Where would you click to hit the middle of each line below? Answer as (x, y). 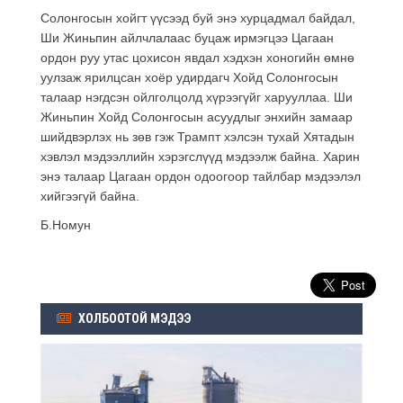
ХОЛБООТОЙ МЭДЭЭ (133, 318)
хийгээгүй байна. (90, 196)
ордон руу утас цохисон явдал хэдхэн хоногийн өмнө (197, 57)
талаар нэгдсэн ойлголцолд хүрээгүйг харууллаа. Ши (197, 97)
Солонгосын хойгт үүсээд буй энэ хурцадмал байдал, (198, 18)
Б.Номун (66, 224)
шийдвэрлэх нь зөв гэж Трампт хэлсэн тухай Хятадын (197, 136)
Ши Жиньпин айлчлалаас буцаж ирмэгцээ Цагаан (187, 37)
